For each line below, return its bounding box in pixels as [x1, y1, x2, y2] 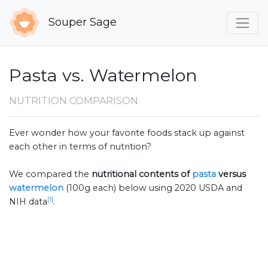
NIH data [9, 196, 47, 208]
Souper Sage [45, 15, 117, 29]
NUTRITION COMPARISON [9, 95, 138, 107]
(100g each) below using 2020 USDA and [66, 182, 242, 194]
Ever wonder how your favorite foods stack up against [9, 127, 245, 139]
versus [216, 169, 246, 180]
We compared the [9, 169, 92, 180]
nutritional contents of [92, 169, 192, 180]
